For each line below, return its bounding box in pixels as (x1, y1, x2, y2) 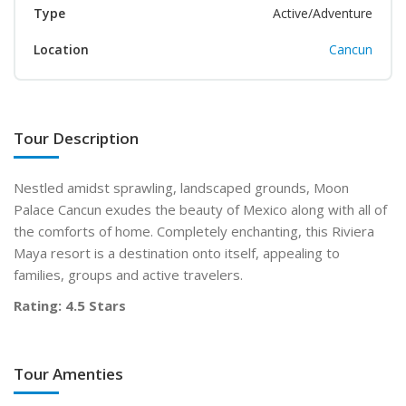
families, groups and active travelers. (14, 265, 243, 284)
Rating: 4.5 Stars (14, 295, 126, 314)
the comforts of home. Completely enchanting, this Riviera (14, 221, 374, 240)
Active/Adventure (273, 4, 372, 22)
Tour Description (14, 127, 139, 149)
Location (34, 40, 89, 58)
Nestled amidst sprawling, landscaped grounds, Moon (14, 178, 349, 197)
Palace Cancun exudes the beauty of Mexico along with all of (14, 199, 387, 218)
